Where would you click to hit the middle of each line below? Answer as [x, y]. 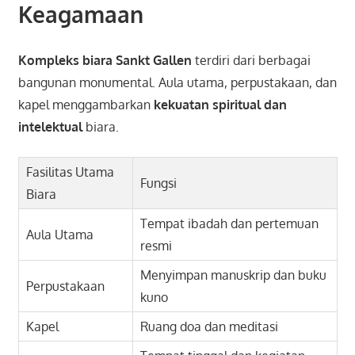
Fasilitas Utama [71, 172]
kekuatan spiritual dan [220, 105]
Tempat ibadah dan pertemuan [230, 224]
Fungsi [159, 183]
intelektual [50, 127]
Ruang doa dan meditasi [210, 327]
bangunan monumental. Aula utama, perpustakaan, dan [177, 83]
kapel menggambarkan [86, 105]
